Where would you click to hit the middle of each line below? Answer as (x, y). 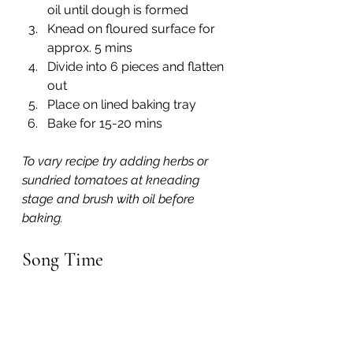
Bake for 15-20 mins (105, 124)
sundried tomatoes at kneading (112, 180)
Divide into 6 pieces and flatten (137, 67)
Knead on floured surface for (133, 29)
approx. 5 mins (90, 48)
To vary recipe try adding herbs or (117, 162)
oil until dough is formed (118, 10)
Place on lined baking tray (122, 105)
